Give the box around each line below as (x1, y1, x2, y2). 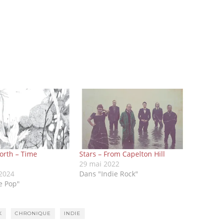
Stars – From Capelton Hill (79, 149, 166, 159)
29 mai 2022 (79, 159, 120, 168)
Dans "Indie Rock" (79, 168, 139, 178)
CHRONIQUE (14, 210, 51, 217)
